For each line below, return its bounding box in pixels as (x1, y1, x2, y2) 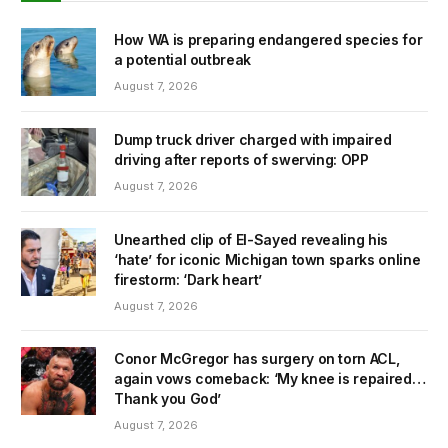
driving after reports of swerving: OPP (114, 150, 369, 168)
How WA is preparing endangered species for (114, 30, 423, 48)
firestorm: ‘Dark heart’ (114, 271, 262, 288)
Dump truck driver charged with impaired (114, 130, 392, 148)
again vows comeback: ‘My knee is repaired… (114, 370, 426, 387)
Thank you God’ (114, 390, 222, 407)
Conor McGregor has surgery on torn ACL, (114, 350, 400, 367)
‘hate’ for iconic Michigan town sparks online (114, 251, 421, 268)
